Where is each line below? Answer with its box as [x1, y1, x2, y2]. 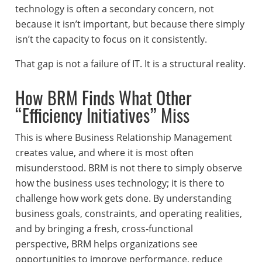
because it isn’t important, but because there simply [15, 18, 244, 31]
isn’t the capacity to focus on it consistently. [15, 33, 207, 46]
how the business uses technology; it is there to [15, 177, 225, 190]
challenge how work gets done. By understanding [15, 192, 232, 205]
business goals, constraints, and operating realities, [15, 207, 242, 220]
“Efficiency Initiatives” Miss [15, 102, 189, 129]
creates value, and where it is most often [15, 146, 194, 160]
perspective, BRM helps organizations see [15, 237, 198, 251]
